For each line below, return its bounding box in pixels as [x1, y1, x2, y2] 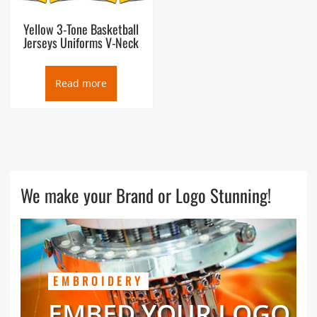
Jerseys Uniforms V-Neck [23, 33, 139, 52]
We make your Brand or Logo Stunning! [20, 181, 271, 208]
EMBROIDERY [52, 272, 144, 289]
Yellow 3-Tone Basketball [23, 19, 139, 38]
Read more [55, 76, 108, 90]
